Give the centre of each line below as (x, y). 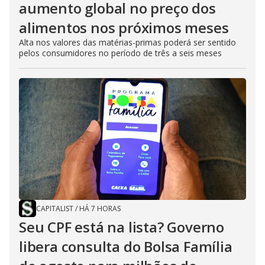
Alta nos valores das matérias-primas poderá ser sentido (127, 43)
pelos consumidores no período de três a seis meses (120, 53)
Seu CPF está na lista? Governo (122, 227)
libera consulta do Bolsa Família (126, 247)
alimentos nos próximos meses (124, 28)
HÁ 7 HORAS (100, 209)
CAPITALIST (55, 209)
